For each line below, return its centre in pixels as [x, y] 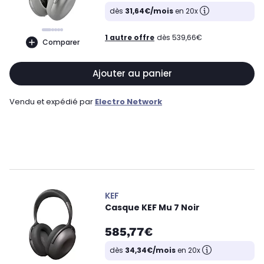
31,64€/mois [149, 11]
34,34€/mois [150, 250]
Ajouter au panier [132, 73]
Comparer [61, 42]
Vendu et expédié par [52, 102]
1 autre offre [130, 37]
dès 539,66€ [179, 37]
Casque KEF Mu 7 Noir [152, 207]
